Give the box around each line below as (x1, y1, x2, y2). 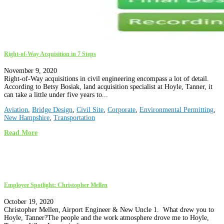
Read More (4, 129, 37, 137)
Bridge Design (32, 106, 72, 114)
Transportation (53, 114, 95, 122)
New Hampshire (4, 114, 49, 122)
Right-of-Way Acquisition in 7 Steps (4, 50, 96, 57)
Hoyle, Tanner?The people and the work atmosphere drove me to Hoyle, (4, 214, 209, 222)
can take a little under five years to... (4, 91, 108, 99)
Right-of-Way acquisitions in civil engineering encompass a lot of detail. (4, 75, 209, 83)
